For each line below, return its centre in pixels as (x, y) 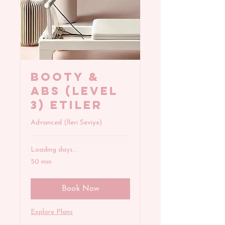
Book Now (80, 189)
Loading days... (54, 150)
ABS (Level (74, 91)
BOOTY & (65, 77)
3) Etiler (67, 105)
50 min (41, 162)
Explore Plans (52, 212)
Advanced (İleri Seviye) (66, 123)
